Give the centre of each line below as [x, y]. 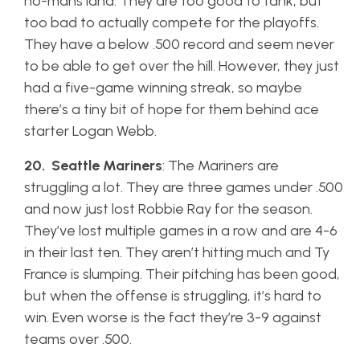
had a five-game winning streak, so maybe [163, 88]
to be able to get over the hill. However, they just [182, 66]
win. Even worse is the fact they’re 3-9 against [173, 317]
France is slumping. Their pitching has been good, [182, 274]
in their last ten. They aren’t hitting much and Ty [177, 252]
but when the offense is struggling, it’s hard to [173, 296]
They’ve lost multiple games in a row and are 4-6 [181, 231]
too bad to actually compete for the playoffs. [172, 22]
